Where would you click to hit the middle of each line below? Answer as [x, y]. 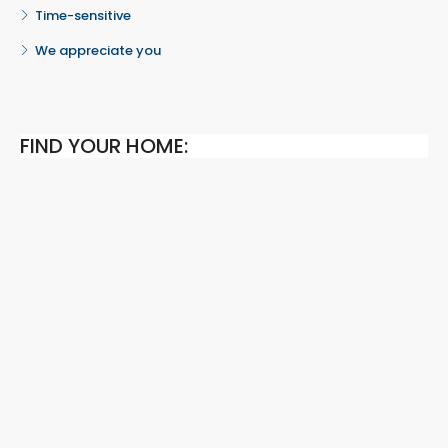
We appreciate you [98, 51]
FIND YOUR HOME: [104, 146]
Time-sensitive [83, 16]
